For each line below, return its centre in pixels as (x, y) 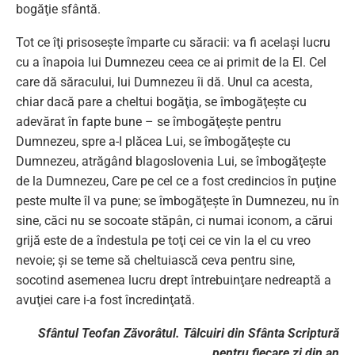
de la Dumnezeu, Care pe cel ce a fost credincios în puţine (176, 181)
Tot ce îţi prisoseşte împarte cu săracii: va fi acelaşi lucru (173, 42)
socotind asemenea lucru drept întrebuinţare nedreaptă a (174, 280)
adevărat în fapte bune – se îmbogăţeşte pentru (149, 121)
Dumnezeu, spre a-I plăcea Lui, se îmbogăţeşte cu (153, 141)
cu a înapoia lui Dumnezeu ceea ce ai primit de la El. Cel (171, 62)
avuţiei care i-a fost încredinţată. (105, 300)
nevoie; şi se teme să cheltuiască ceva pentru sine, (155, 260)
